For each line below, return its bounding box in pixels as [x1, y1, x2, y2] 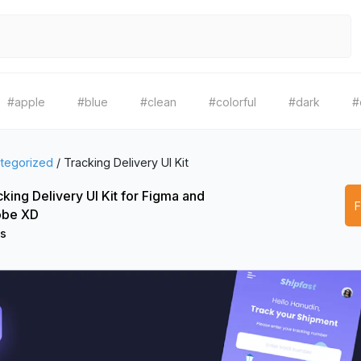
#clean [140, 95, 176, 109]
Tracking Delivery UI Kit [64, 156, 189, 169]
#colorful [209, 95, 256, 109]
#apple [7, 95, 45, 109]
